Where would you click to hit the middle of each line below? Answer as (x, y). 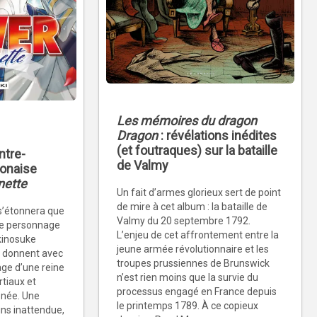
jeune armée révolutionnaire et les (193, 249)
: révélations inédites (217, 136)
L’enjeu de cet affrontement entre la (198, 235)
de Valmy (143, 166)
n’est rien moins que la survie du (188, 278)
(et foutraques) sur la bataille (197, 151)
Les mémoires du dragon (187, 121)
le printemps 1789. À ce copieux (188, 306)
